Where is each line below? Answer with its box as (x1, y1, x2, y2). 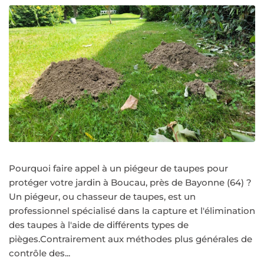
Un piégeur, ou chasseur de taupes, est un (9, 191, 196, 203)
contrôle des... (9, 247, 70, 259)
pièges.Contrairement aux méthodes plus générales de (9, 233, 252, 245)
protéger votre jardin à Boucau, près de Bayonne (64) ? (9, 177, 252, 189)
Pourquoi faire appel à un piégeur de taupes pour (9, 163, 228, 174)
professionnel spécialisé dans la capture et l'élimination (9, 205, 255, 217)
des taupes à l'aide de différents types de (9, 219, 189, 231)
